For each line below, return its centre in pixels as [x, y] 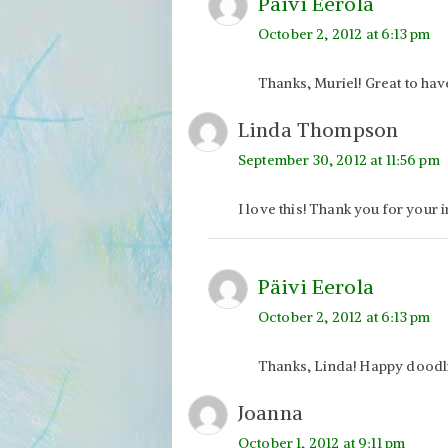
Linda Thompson [318, 129]
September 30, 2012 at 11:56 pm [339, 159]
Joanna [270, 412]
